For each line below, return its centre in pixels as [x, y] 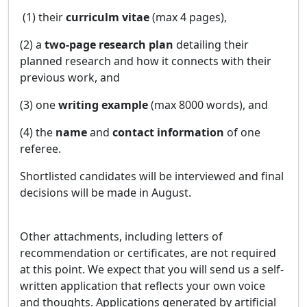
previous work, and [70, 77]
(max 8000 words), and [209, 105]
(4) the [38, 132]
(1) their [43, 17]
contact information [168, 132]
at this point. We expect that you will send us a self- [152, 269]
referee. [42, 149]
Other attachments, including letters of [121, 236]
